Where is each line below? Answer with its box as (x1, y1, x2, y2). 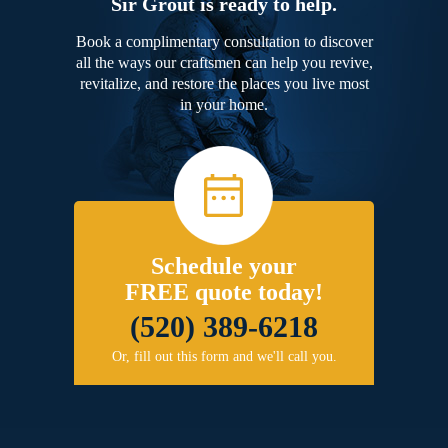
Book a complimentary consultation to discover (75, 33, 373, 51)
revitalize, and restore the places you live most (79, 75, 369, 93)
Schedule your (151, 253, 297, 280)
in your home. (180, 96, 268, 114)
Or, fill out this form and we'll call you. (111, 349, 337, 365)
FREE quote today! (125, 279, 323, 306)
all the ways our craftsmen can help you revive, (75, 54, 373, 72)
